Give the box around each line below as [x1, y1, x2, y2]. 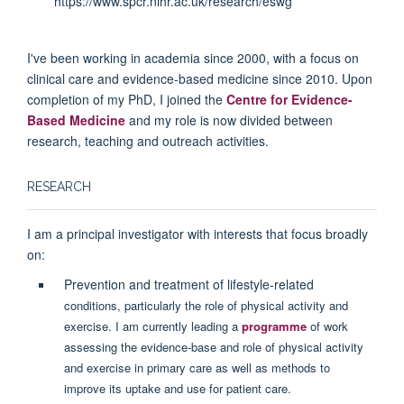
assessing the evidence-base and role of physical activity [63, 337, 363, 355]
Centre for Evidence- [226, 89, 353, 108]
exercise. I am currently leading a [63, 317, 242, 335]
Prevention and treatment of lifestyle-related [63, 274, 314, 293]
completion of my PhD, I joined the [27, 89, 226, 108]
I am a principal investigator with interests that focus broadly [27, 224, 368, 243]
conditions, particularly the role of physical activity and [63, 296, 348, 314]
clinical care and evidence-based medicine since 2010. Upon [27, 69, 372, 87]
